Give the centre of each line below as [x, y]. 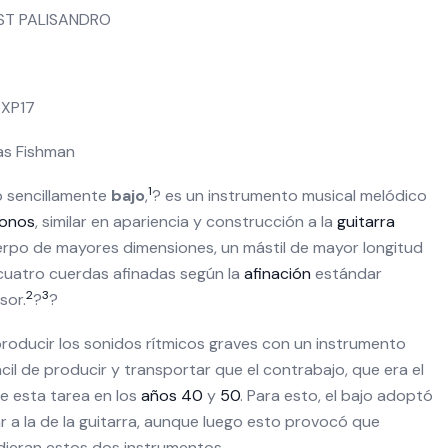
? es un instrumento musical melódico [289, 195]
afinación [277, 273]
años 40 [172, 395]
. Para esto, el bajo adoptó [336, 395]
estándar [346, 273]
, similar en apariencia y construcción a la [186, 221]
